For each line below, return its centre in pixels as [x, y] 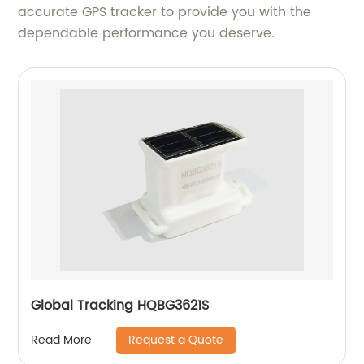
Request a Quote [176, 340]
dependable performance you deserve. [147, 33]
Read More [62, 340]
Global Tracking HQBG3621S [120, 305]
